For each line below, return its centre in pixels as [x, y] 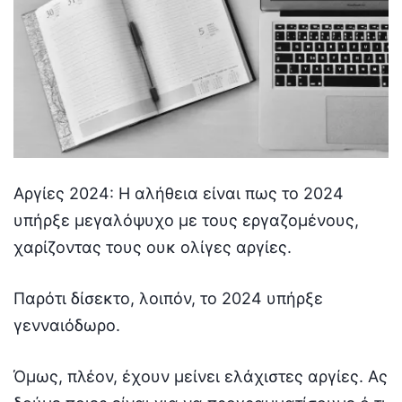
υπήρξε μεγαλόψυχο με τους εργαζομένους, [186, 220]
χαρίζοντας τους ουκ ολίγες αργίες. [153, 247]
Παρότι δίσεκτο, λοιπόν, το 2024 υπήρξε [168, 298]
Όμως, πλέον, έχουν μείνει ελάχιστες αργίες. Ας [201, 376]
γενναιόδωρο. [67, 325]
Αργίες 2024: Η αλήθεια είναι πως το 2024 [179, 193]
